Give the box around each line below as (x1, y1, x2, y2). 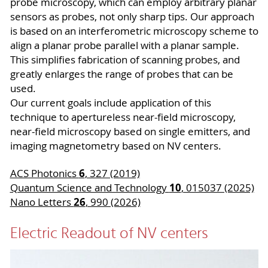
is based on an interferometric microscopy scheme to (10, 25, 258, 38)
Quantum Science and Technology (10, 181, 169, 195)
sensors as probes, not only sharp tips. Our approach (10, 10, 254, 24)
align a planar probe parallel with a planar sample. (10, 39, 239, 53)
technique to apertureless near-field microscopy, (10, 111, 236, 124)
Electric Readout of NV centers (10, 221, 208, 247)
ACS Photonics (10, 167, 79, 181)
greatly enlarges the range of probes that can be (10, 68, 233, 81)
